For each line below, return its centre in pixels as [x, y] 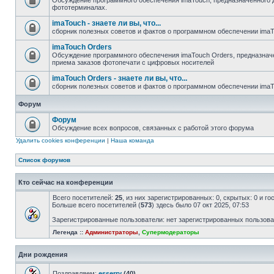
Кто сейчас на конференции [66, 182]
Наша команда [132, 140]
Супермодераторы [171, 232]
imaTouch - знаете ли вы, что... [106, 23]
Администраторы [112, 232]
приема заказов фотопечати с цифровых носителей [133, 62]
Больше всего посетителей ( [96, 205]
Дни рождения [43, 254]
